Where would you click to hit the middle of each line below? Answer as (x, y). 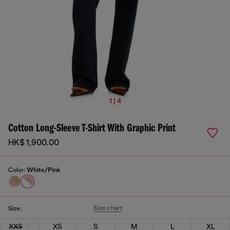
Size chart (108, 208)
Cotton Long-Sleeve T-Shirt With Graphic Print (92, 129)
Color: (17, 170)
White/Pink (44, 170)
